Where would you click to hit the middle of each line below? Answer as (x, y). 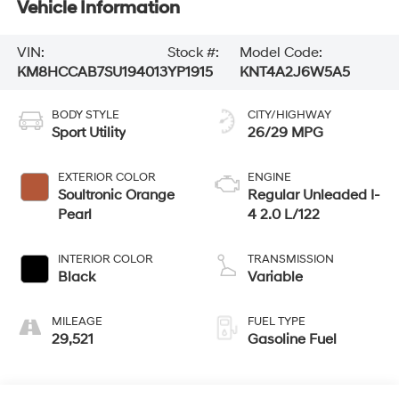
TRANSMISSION (291, 259)
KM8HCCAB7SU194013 (92, 73)
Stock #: (193, 53)
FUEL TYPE (277, 321)
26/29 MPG (285, 132)
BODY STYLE (85, 114)
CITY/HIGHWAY (289, 114)
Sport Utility (88, 132)
